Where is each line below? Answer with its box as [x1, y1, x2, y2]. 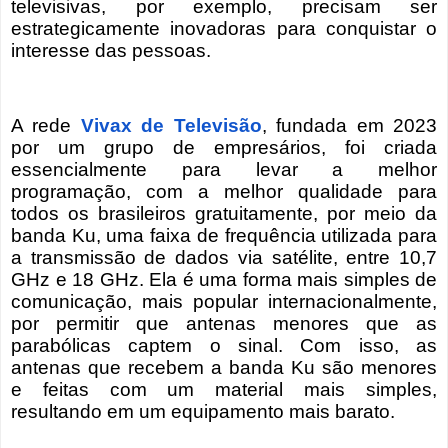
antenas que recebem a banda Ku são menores [11, 357, 437, 379]
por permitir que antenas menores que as [11, 313, 437, 335]
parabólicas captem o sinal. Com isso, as [11, 335, 437, 357]
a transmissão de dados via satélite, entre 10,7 [11, 247, 437, 269]
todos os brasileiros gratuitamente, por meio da [11, 203, 437, 225]
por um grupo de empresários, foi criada [11, 137, 437, 159]
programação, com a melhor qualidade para [11, 181, 437, 203]
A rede [11, 115, 81, 137]
